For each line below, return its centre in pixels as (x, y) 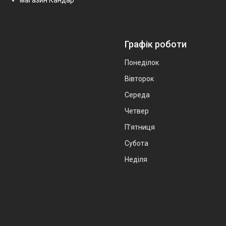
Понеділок (142, 62)
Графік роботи (156, 44)
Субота (136, 143)
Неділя (136, 159)
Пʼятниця (140, 127)
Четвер (137, 111)
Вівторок (139, 78)
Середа (137, 95)
